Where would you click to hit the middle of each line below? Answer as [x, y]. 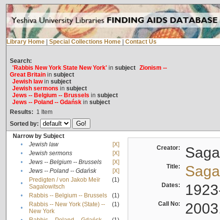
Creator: [170, 148]
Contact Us [141, 42]
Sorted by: [25, 124]
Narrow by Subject [38, 136]
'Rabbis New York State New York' [59, 68]
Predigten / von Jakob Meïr [64, 180]
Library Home [25, 42]
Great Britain [27, 75]
